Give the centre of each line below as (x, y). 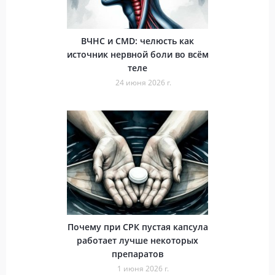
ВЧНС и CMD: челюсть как (137, 41)
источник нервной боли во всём (137, 54)
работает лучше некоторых (137, 240)
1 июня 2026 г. (143, 268)
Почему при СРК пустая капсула (137, 227)
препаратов (137, 254)
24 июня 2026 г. (143, 82)
